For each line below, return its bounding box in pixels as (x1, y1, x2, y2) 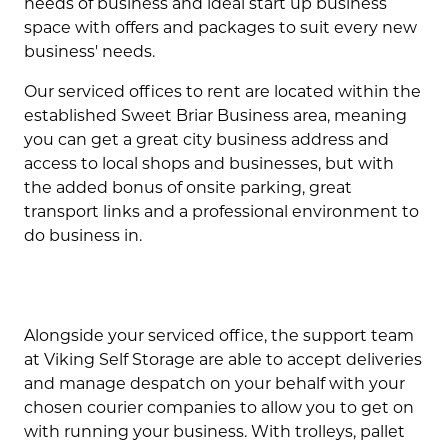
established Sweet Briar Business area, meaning (24, 109, 407, 125)
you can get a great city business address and (24, 133, 389, 149)
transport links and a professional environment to (24, 205, 419, 221)
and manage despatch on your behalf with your (24, 377, 405, 393)
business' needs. (24, 45, 155, 61)
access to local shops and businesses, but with (24, 157, 394, 173)
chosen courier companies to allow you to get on (24, 401, 414, 417)
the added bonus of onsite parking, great (24, 181, 352, 197)
